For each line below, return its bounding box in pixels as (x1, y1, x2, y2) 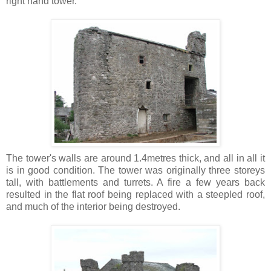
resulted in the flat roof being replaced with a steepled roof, (6, 189, 265, 200)
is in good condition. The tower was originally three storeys (6, 165, 265, 175)
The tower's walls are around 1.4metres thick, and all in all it (6, 152, 265, 163)
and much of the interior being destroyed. (6, 201, 180, 212)
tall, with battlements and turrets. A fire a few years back (6, 177, 265, 188)
